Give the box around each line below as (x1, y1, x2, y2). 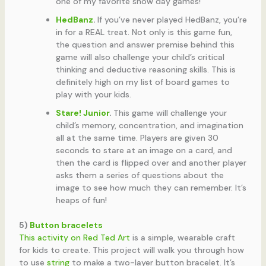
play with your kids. (55, 89, 131, 100)
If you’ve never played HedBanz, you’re (97, 14, 247, 26)
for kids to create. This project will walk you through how (18, 245, 244, 256)
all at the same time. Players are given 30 (55, 132, 218, 144)
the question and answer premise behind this (55, 39, 235, 50)
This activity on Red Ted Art (18, 232, 130, 243)
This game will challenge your (113, 107, 227, 119)
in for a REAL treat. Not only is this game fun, (55, 27, 232, 38)
